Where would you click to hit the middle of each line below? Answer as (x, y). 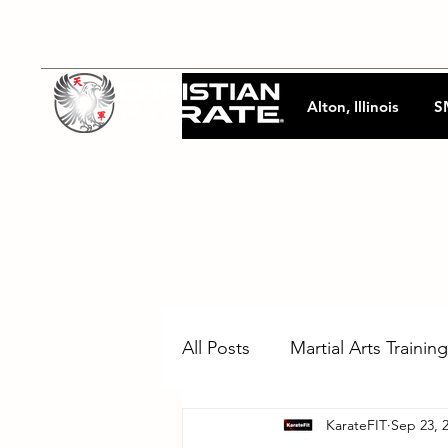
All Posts (216, 347)
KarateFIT (356, 424)
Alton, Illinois (352, 106)
